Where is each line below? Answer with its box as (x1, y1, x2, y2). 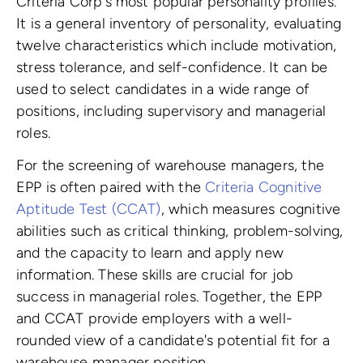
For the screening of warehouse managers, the (16, 156, 324, 175)
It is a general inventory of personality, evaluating (16, 14, 342, 32)
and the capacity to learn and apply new (16, 244, 284, 263)
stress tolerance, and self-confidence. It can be (16, 58, 328, 76)
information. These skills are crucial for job (16, 266, 293, 284)
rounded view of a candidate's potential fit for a (16, 331, 330, 350)
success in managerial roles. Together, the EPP (16, 288, 322, 306)
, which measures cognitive (160, 200, 341, 219)
